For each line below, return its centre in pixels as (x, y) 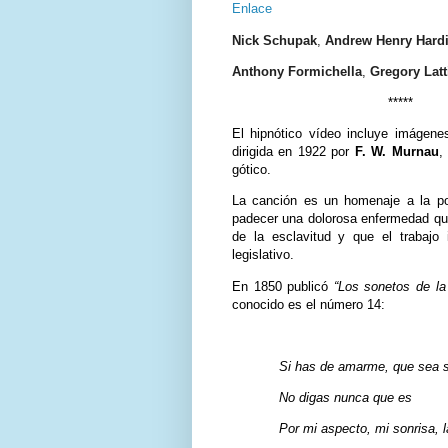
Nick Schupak (274, 40)
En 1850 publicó (283, 286)
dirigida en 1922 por (293, 152)
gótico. (251, 170)
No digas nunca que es (346, 398)
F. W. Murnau (396, 152)
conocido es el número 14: (308, 304)
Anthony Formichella (297, 71)
